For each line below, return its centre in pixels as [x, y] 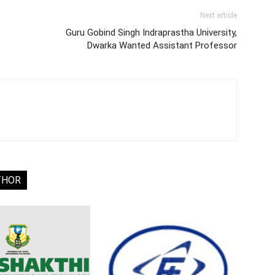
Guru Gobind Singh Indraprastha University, [151, 33]
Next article [219, 15]
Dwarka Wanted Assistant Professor [162, 45]
